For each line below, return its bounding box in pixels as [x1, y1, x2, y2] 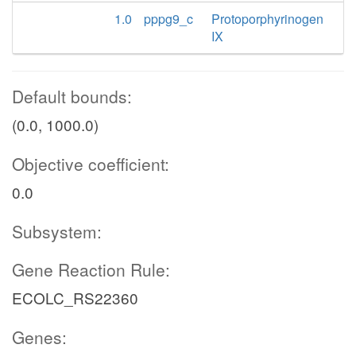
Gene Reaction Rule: [12, 257, 170, 281]
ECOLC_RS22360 [12, 287, 138, 308]
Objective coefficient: [12, 152, 169, 176]
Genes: [12, 325, 67, 349]
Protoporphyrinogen [211, 10, 323, 28]
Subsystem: [12, 219, 102, 243]
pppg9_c [144, 10, 193, 28]
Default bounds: [12, 84, 132, 108]
